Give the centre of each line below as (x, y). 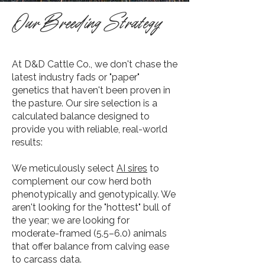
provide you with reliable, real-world (90, 129)
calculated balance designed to (81, 116)
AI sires (132, 168)
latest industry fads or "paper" (76, 77)
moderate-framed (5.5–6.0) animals (89, 233)
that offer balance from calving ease (91, 246)
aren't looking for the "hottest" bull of (91, 207)
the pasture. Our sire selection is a (85, 103)
